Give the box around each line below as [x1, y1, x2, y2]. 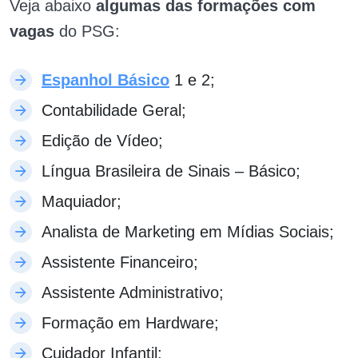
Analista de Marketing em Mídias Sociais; [42, 223, 334, 241]
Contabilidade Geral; [42, 101, 186, 120]
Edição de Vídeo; [42, 132, 163, 150]
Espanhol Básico [42, 71, 169, 89]
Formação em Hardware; [42, 314, 219, 332]
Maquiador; [42, 193, 121, 211]
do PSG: [59, 22, 120, 41]
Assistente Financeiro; [42, 253, 198, 272]
